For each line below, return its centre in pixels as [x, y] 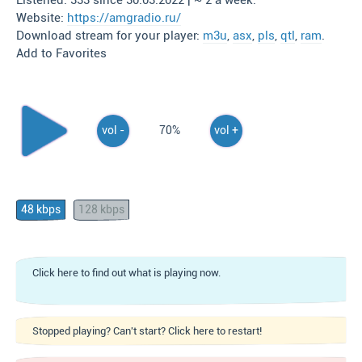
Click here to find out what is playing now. [126, 273]
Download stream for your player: [109, 36]
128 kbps [101, 210]
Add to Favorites [61, 53]
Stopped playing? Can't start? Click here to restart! [147, 331]
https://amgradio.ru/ [124, 18]
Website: [42, 18]
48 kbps [41, 210]
